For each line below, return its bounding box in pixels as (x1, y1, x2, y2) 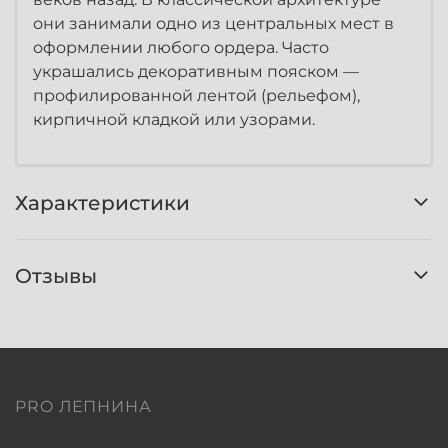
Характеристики (15, 190, 190, 215)
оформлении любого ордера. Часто (33, 38, 329, 58)
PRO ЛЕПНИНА (15, 396, 152, 417)
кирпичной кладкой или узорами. (33, 110, 315, 130)
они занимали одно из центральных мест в (33, 14, 394, 34)
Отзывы (15, 263, 97, 288)
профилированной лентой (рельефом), (33, 86, 360, 106)
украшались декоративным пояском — (33, 62, 359, 82)
